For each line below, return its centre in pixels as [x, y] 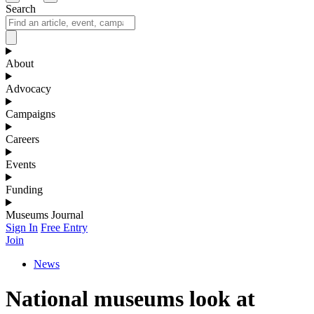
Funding [24, 190]
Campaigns [30, 114]
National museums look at [130, 298]
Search [21, 9]
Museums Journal [45, 215]
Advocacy [28, 89]
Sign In [22, 228]
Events [21, 165]
